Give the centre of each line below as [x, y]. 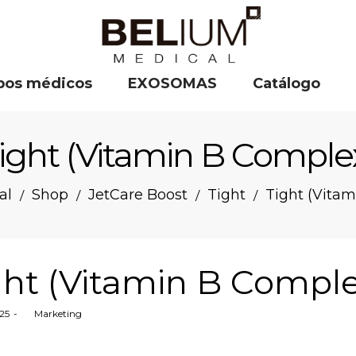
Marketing [58, 313]
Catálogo [286, 83]
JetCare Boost [137, 195]
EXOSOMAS [172, 83]
